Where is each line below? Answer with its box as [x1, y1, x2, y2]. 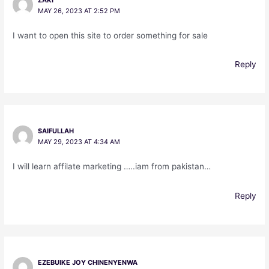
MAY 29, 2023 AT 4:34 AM [37, 138, 120, 147]
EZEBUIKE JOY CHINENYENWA [37, 258, 138, 267]
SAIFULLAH [37, 127, 74, 136]
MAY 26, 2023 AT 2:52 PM [37, 6, 120, 15]
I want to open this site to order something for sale [13, 30, 208, 40]
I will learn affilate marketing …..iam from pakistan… [13, 162, 211, 172]
